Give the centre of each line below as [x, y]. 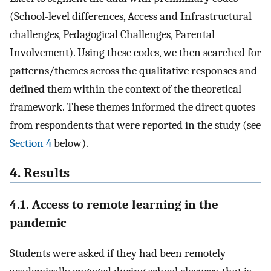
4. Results [40, 173]
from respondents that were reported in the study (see [135, 126]
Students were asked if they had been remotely [118, 253]
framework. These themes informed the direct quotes [132, 107]
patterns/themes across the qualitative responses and [133, 71]
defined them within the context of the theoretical [126, 89]
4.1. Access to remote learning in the [114, 204]
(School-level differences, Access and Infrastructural [131, 17]
